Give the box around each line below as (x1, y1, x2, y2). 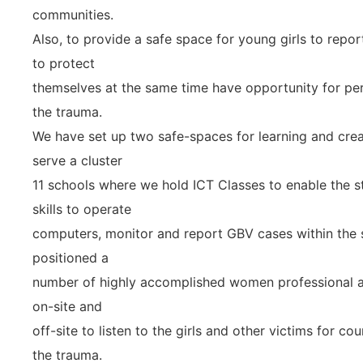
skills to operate (32, 200, 131, 217)
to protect (32, 54, 95, 71)
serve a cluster (32, 152, 122, 169)
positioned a (32, 249, 109, 266)
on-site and (32, 297, 102, 314)
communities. (32, 6, 113, 23)
